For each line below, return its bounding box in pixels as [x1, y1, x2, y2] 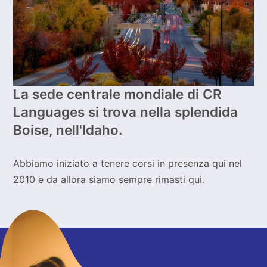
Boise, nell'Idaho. [13, 122, 123, 138]
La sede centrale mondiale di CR [13, 86, 222, 103]
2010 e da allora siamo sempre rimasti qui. [13, 173, 205, 186]
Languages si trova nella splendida [13, 104, 238, 120]
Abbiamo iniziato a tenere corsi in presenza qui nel [13, 157, 243, 170]
